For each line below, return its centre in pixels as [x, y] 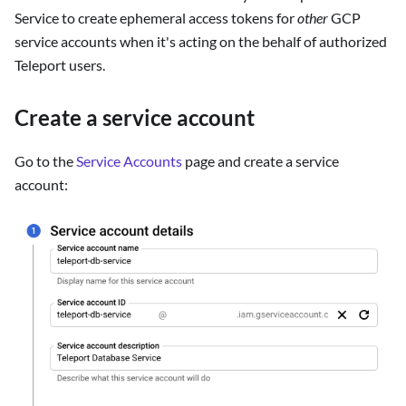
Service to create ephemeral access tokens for [156, 18]
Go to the [45, 161]
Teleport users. [60, 65]
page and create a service [261, 161]
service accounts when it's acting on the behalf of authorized [201, 42]
